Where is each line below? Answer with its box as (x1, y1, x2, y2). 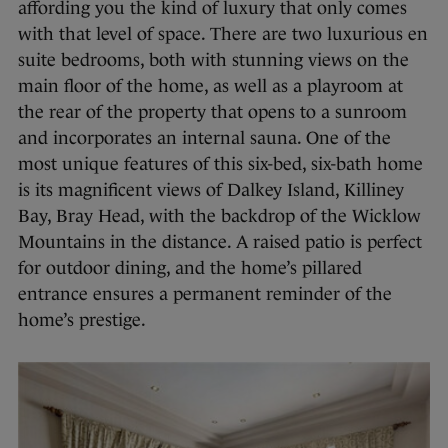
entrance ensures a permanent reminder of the (18, 283, 392, 304)
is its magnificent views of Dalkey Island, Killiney (18, 179, 404, 200)
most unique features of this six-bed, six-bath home (18, 153, 423, 174)
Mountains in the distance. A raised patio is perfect (18, 231, 422, 252)
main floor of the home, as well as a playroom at (18, 75, 403, 96)
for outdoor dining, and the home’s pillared (18, 257, 362, 278)
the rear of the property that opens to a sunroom (18, 101, 407, 122)
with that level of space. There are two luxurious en (18, 23, 428, 44)
